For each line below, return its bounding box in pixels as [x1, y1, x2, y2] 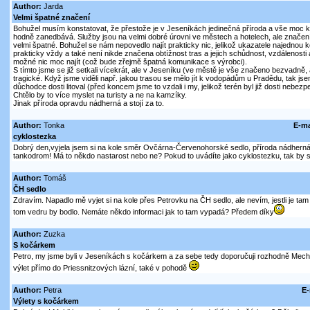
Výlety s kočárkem [12, 297, 79, 306]
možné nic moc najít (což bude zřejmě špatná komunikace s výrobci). [12, 57, 247, 66]
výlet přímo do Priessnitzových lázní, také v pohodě [12, 264, 189, 273]
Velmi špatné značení [12, 13, 90, 22]
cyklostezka [12, 132, 56, 141]
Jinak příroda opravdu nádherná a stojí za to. [12, 99, 164, 108]
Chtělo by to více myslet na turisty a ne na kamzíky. [12, 91, 187, 100]
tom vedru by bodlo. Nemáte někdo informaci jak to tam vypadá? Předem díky [12, 208, 274, 217]
